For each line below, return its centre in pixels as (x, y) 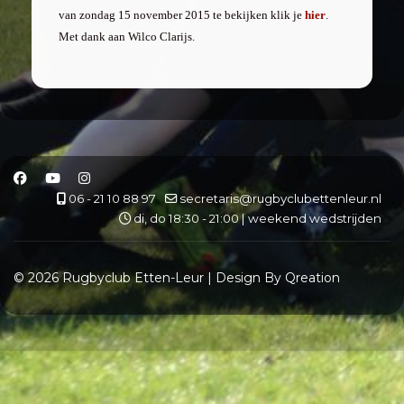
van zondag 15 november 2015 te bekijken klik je (182, 15)
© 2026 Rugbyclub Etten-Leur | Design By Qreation (177, 278)
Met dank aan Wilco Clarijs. (127, 37)
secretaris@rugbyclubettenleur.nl (280, 198)
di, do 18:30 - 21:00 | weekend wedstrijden (256, 218)
